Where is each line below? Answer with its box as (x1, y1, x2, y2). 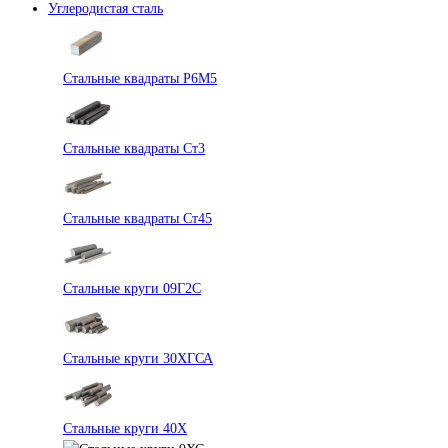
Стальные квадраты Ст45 (63, 210, 212, 226)
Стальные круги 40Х (63, 420, 187, 436)
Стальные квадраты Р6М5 (63, 70, 217, 86)
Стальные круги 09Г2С (63, 280, 201, 296)
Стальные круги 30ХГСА (63, 350, 213, 366)
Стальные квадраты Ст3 (63, 140, 205, 156)
